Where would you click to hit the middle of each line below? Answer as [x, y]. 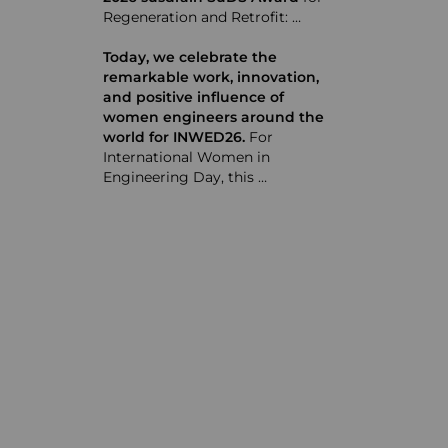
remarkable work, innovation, [211, 77]
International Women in [187, 157]
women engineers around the [214, 117]
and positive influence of [194, 97]
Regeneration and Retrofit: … [202, 17]
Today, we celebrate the [190, 57]
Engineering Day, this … [185, 177]
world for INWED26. [174, 137]
